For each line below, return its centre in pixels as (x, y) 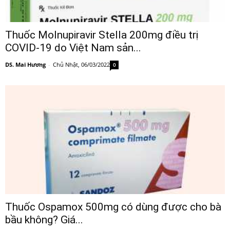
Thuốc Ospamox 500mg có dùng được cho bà (113, 207)
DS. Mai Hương (25, 65)
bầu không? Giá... (44, 219)
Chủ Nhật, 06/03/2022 (81, 65)
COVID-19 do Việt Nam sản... (73, 48)
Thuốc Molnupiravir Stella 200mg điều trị (102, 35)
